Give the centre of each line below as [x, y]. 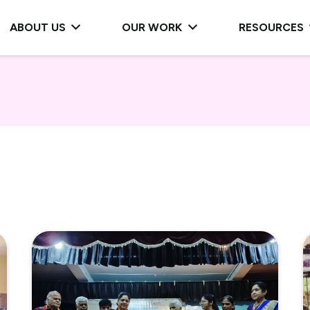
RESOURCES [271, 27]
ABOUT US [37, 27]
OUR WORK [152, 27]
